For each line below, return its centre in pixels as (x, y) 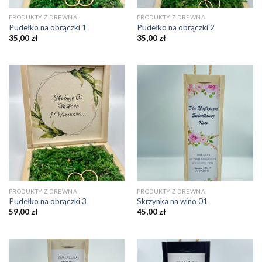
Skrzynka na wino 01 (172, 201)
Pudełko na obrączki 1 (47, 27)
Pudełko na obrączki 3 (47, 201)
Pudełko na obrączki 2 (175, 27)
